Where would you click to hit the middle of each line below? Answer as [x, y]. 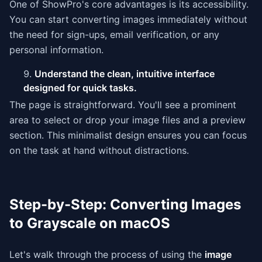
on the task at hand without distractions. [99, 150]
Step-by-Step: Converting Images [125, 204]
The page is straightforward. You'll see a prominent [123, 105]
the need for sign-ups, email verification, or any [114, 35]
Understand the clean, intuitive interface [125, 74]
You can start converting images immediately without [128, 19]
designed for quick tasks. [80, 88]
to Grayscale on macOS [90, 223]
